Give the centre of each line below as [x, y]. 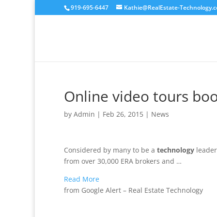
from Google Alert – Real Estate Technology [133, 190]
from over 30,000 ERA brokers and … [123, 161]
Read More [82, 179]
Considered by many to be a [110, 150]
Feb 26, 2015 [123, 114]
